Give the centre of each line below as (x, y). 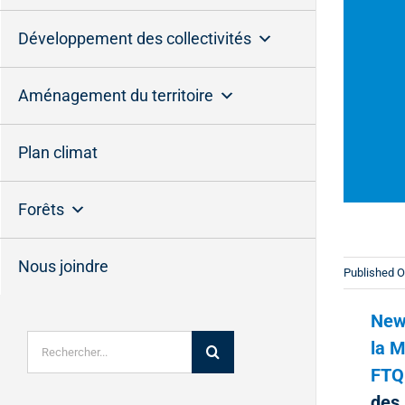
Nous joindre (63, 266)
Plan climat (58, 152)
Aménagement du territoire (116, 95)
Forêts (41, 209)
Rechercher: (63, 340)
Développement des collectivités (135, 38)
